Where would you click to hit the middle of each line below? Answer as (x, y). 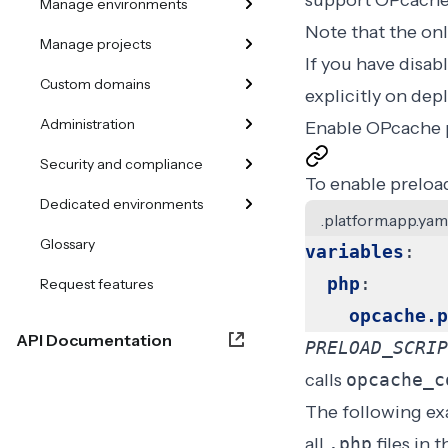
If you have (351, 64)
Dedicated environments (121, 204)
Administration (87, 124)
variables (354, 251)
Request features (96, 284)
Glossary (67, 244)
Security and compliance (121, 164)
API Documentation (94, 340)
